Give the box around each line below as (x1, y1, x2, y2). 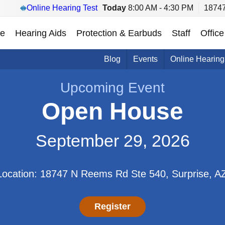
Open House (42, 98, 183, 125)
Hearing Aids (15, 28, 66, 38)
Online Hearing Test (27, 4, 97, 12)
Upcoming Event (60, 80, 165, 95)
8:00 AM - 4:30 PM (126, 4, 193, 12)
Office (200, 28, 224, 38)
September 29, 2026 (35, 131, 190, 150)
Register (94, 201, 131, 212)
